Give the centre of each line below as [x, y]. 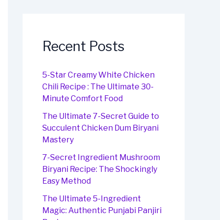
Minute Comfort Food [82, 99]
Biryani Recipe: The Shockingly [100, 169]
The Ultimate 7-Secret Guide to [101, 116]
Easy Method [67, 181]
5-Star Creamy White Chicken [98, 75]
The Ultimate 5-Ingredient [92, 199]
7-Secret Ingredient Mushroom [101, 158]
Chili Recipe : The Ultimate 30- [98, 87]
